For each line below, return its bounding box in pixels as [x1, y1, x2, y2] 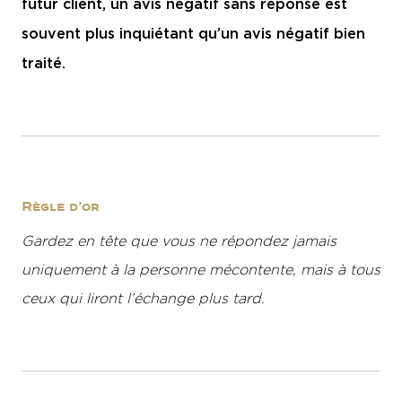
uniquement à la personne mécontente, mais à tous [22, 262, 380, 277]
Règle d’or [22, 199, 100, 214]
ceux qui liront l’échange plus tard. [22, 291, 265, 306]
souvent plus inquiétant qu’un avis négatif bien [22, 25, 365, 41]
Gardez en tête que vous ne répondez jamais [22, 233, 336, 249]
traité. [22, 55, 66, 71]
